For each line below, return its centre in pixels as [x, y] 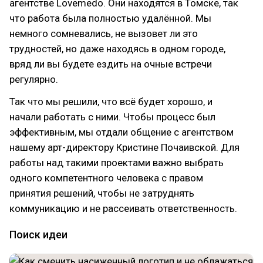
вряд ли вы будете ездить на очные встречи [111, 64]
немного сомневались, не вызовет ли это [104, 33]
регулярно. [34, 79]
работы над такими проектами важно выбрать [117, 163]
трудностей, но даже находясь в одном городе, [117, 49]
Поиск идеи [38, 235]
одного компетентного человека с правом [106, 178]
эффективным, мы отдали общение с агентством [122, 132]
